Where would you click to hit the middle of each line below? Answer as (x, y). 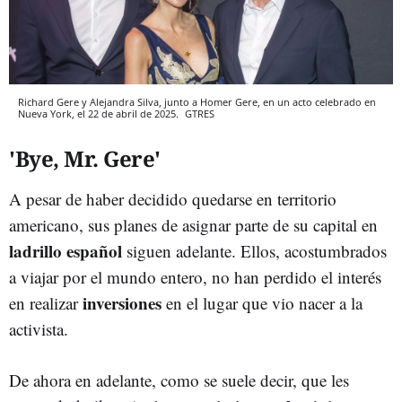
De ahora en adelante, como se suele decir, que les (179, 380)
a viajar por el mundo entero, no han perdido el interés (195, 276)
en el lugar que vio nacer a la (262, 302)
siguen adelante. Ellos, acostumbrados (254, 250)
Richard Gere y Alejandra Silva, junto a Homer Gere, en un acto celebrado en (197, 101)
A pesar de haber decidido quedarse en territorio (173, 198)
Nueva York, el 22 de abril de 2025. (100, 113)
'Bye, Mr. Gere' (85, 158)
